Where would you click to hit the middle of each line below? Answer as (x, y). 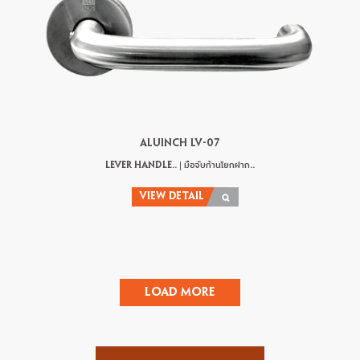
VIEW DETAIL (172, 197)
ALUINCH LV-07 (180, 144)
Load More (180, 293)
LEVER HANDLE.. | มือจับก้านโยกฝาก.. (180, 166)
